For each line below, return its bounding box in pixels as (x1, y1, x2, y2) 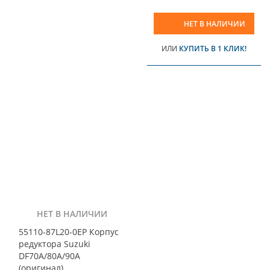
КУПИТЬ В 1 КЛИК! (179, 43, 246, 54)
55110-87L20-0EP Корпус (19, 225, 119, 237)
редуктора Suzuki (19, 237, 90, 250)
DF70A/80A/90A (19, 250, 80, 262)
